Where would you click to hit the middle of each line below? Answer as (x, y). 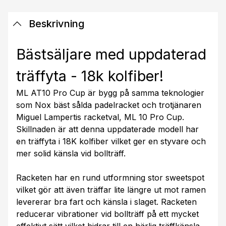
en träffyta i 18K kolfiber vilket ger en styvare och (111, 141)
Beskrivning (55, 23)
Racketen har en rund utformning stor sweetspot (110, 177)
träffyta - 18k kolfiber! (90, 76)
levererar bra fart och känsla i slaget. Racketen (106, 202)
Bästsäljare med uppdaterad (111, 54)
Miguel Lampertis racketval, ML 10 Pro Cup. (100, 117)
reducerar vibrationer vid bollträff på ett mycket (107, 214)
